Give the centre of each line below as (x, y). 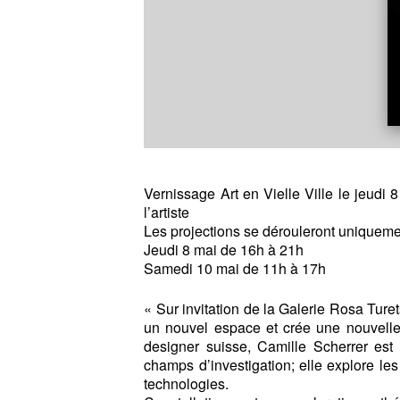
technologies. (187, 384)
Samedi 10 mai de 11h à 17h (235, 269)
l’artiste (167, 212)
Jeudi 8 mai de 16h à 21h (224, 250)
